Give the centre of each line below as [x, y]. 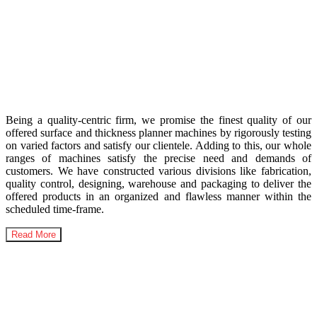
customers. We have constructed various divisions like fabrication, [158, 171]
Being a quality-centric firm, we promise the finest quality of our [158, 120]
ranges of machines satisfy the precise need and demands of [158, 158]
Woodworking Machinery [134, 81]
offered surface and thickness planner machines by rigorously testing [158, 132]
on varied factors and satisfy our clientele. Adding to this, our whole [158, 145]
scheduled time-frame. [55, 209]
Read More [34, 234]
